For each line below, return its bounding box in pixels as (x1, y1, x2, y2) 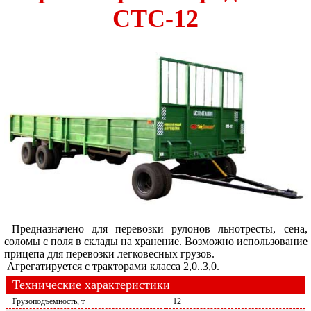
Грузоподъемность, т (12, 296, 85, 307)
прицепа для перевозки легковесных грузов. (3, 248, 215, 260)
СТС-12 (112, 5, 199, 33)
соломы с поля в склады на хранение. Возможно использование (3, 235, 308, 248)
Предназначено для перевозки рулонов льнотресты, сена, (3, 223, 308, 235)
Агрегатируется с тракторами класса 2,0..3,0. (3, 260, 219, 273)
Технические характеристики (12, 278, 170, 292)
